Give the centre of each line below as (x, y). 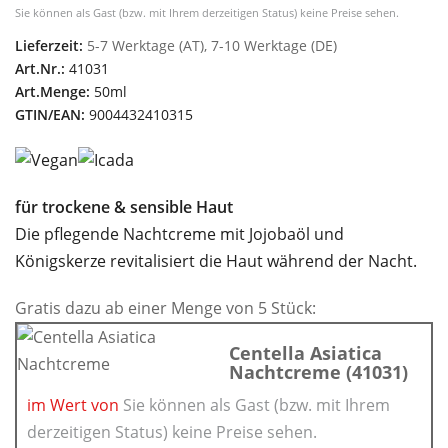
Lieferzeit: (49, 45)
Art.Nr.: (40, 68)
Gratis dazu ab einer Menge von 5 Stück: (165, 307)
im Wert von (75, 405)
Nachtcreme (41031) (318, 371)
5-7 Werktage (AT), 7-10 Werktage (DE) (212, 45)
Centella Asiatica (305, 352)
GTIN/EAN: (50, 114)
